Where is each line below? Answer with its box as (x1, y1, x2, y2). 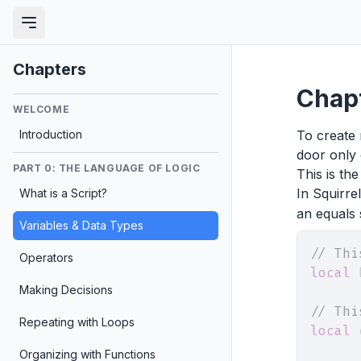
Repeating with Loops (19, 315, 135, 329)
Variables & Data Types (19, 218, 143, 232)
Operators (19, 251, 73, 264)
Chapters (13, 60, 86, 79)
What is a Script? (19, 186, 107, 200)
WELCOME (13, 103, 70, 115)
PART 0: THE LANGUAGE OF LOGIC (13, 162, 201, 174)
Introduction (19, 127, 82, 141)
